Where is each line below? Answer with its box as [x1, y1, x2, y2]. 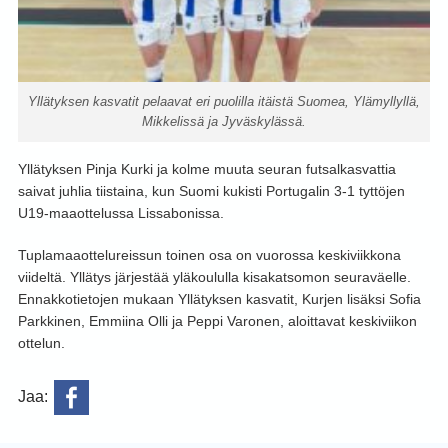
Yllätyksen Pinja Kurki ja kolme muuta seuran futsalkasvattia [17, 161, 396, 178]
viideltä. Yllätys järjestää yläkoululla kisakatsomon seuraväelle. [17, 269, 411, 286]
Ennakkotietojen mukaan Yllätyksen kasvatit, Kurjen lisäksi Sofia [17, 291, 421, 308]
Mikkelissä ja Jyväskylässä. [141, 114, 306, 130]
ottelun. [17, 335, 65, 352]
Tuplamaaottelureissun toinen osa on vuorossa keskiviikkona [17, 247, 401, 264]
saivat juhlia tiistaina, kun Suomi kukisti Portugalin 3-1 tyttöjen [17, 183, 405, 200]
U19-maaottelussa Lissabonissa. [17, 205, 224, 222]
